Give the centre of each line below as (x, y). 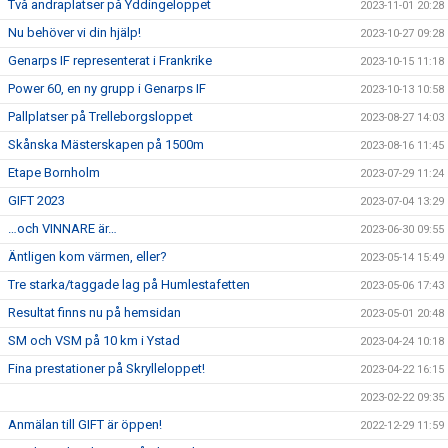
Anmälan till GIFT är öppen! (85, 424)
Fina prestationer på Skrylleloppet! (106, 368)
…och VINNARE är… (62, 228)
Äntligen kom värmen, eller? (87, 256)
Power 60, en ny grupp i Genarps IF (107, 88)
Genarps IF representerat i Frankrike (110, 60)
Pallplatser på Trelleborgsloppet (100, 116)
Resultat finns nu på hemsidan (94, 312)
